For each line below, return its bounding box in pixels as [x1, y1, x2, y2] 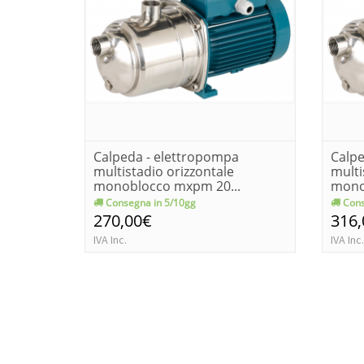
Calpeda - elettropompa [93, 148, 239, 166]
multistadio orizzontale [93, 162, 234, 180]
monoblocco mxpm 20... [93, 177, 240, 195]
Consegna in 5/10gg [103, 196, 196, 210]
